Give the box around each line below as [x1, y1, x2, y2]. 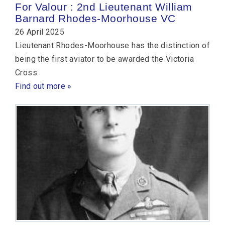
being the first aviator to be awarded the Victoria [15, 54, 194, 64]
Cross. [15, 67, 39, 77]
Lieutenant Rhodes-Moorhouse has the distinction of [15, 40, 210, 50]
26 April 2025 [15, 27, 64, 37]
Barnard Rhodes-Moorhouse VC [15, 12, 176, 24]
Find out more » [15, 81, 72, 91]
